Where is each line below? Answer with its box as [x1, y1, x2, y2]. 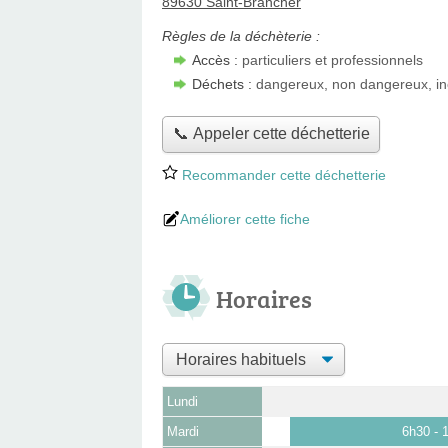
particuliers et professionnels [242, 52, 423, 68]
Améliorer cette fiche [180, 210, 310, 227]
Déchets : [192, 76, 256, 92]
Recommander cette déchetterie [178, 166, 386, 183]
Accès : [192, 52, 242, 68]
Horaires [216, 281, 312, 315]
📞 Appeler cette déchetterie [172, 125, 370, 143]
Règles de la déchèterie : [162, 28, 320, 44]
